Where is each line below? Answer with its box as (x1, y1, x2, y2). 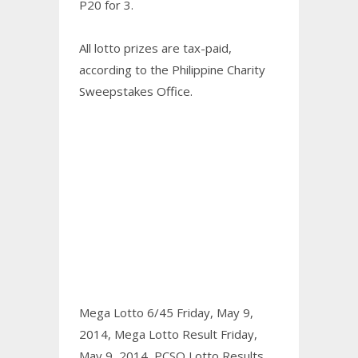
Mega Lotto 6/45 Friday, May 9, (79, 304, 253, 320)
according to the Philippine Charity (79, 61, 265, 78)
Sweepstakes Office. (79, 82, 193, 99)
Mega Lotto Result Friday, (114, 325, 257, 342)
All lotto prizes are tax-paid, (79, 39, 232, 56)
